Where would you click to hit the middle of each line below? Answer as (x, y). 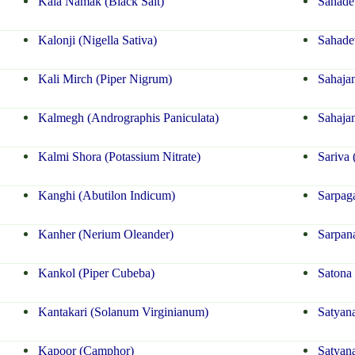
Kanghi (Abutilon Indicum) (106, 196)
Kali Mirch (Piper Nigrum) (104, 79)
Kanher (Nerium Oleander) (105, 235)
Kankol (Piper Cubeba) (95, 273)
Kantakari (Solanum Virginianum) (122, 312)
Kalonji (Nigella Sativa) (97, 40)
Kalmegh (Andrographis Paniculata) (128, 118)
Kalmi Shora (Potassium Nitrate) (118, 157)
